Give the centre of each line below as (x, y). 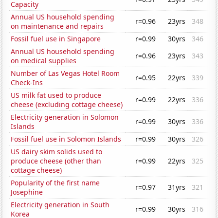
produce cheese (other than (56, 161)
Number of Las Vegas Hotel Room (65, 73)
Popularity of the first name (55, 183)
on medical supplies (44, 61)
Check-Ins (27, 83)
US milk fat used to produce (56, 95)
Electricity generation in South (60, 205)
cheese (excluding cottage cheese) (67, 105)
